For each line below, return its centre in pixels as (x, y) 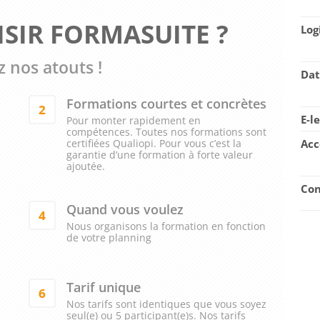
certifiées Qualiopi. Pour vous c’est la (154, 144)
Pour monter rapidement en (134, 121)
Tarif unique (104, 287)
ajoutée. (86, 166)
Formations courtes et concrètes (167, 104)
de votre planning (109, 238)
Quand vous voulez (125, 209)
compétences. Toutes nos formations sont (167, 132)
